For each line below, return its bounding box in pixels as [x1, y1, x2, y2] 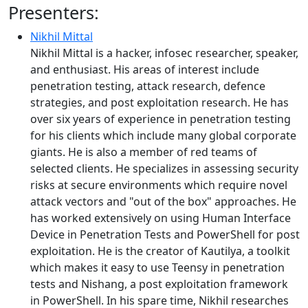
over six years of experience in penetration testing [30, 111, 291, 126]
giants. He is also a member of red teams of [30, 144, 257, 159]
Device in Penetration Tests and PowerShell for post [30, 227, 300, 242]
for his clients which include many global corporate [30, 128, 296, 143]
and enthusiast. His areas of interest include [30, 62, 259, 77]
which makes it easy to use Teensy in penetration [30, 260, 285, 275]
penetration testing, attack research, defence [30, 78, 265, 93]
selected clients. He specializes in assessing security [30, 161, 298, 176]
